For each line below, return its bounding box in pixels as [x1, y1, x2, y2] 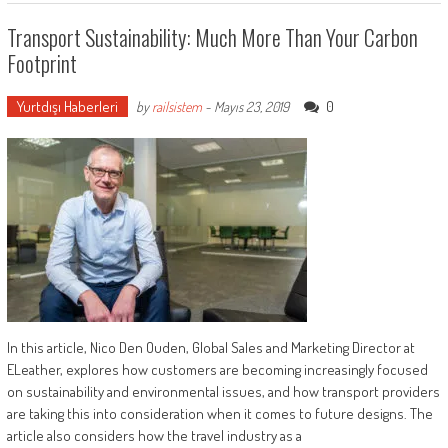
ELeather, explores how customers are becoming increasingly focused [6, 359, 428, 379]
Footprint [6, 46, 77, 79]
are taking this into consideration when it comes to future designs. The [6, 403, 433, 423]
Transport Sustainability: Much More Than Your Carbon [6, 20, 418, 53]
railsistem [151, 97, 202, 115]
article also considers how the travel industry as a [6, 425, 302, 445]
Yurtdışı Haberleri [16, 96, 118, 116]
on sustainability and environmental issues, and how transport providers [6, 381, 440, 401]
